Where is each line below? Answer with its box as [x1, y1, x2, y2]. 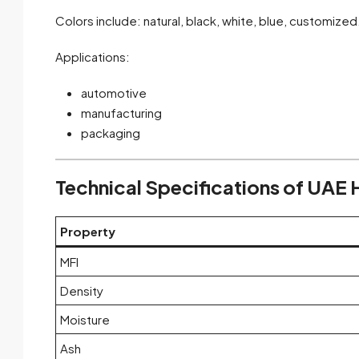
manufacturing [81, 105, 162, 121]
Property [60, 224, 115, 240]
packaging [81, 125, 140, 141]
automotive [81, 85, 147, 101]
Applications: [55, 49, 130, 65]
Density [60, 283, 103, 299]
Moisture [60, 312, 110, 328]
